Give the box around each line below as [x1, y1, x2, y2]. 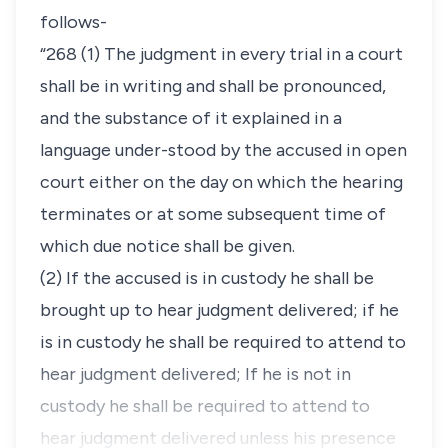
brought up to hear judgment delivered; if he [40, 299, 399, 321]
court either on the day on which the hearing [40, 171, 403, 193]
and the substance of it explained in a [40, 107, 342, 129]
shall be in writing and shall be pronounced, [40, 75, 386, 97]
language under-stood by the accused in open [40, 139, 407, 161]
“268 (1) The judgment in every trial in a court [40, 43, 403, 65]
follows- [40, 11, 107, 33]
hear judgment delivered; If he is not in [40, 363, 351, 385]
